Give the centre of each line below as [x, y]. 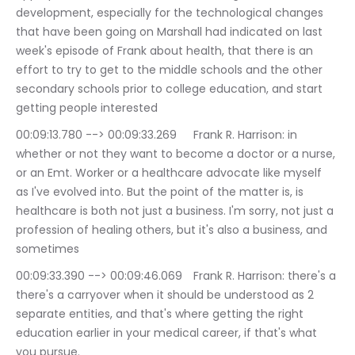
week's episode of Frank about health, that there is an [166, 51]
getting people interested [87, 108]
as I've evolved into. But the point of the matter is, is [161, 192]
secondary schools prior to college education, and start [171, 89]
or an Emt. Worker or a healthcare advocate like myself [170, 173]
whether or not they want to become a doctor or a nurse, [177, 154]
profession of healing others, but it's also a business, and [173, 230]
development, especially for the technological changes [171, 13]
